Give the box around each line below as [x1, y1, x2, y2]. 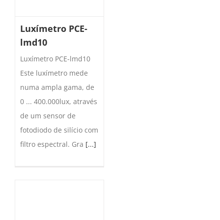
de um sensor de [20, 111, 76, 121]
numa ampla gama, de [20, 82, 94, 92]
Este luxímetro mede [20, 68, 88, 78]
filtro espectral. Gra [20, 139, 85, 149]
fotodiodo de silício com [20, 125, 98, 135]
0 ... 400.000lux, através [20, 97, 97, 107]
